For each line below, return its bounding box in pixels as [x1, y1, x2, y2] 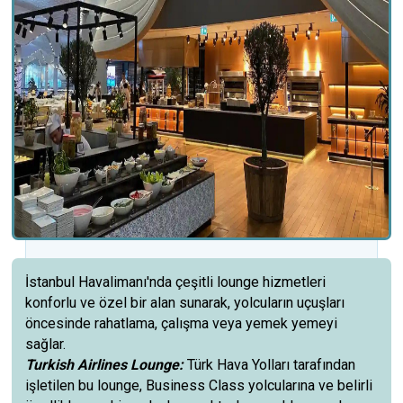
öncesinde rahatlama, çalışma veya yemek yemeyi [25, 315, 338, 332]
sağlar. [25, 336, 67, 353]
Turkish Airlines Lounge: [25, 356, 188, 373]
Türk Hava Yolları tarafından [187, 356, 356, 373]
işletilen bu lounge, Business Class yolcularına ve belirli [25, 377, 373, 394]
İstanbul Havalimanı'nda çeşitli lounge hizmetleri [25, 273, 330, 291]
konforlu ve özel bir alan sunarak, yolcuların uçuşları [25, 294, 345, 311]
